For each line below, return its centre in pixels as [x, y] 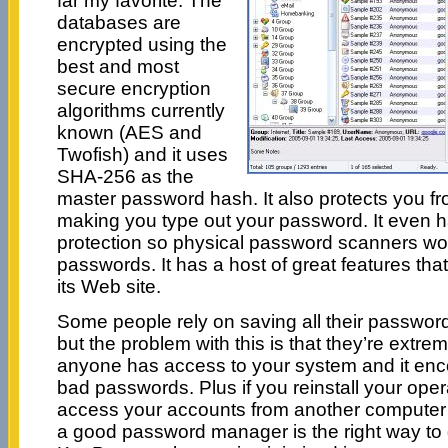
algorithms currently [140, 110]
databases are [118, 22]
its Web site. [108, 286]
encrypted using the [141, 44]
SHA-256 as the [125, 176]
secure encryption [133, 88]
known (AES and [129, 132]
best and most [117, 66]
